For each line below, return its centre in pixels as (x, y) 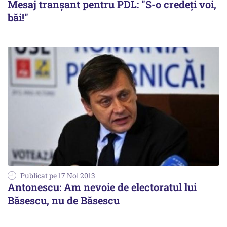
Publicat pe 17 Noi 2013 (58, 176)
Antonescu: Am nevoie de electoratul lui (102, 187)
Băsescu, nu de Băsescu (64, 200)
